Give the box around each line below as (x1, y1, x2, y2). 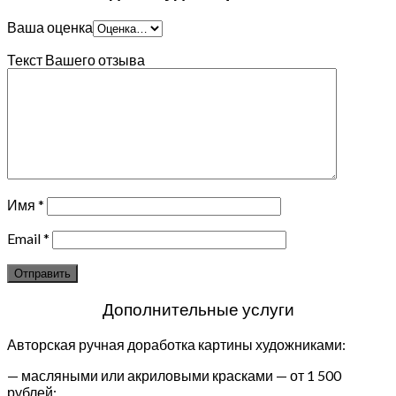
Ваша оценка (7, 18, 93, 35)
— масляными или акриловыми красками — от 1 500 (7, 366, 341, 384)
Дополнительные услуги (102, 298, 294, 319)
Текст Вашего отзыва (7, 50, 145, 68)
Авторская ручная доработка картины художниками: (7, 335, 346, 353)
